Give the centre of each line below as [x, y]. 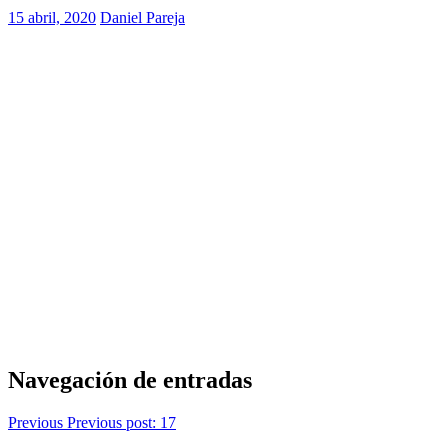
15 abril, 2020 [52, 17]
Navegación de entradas [130, 379]
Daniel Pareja [142, 17]
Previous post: [111, 422]
